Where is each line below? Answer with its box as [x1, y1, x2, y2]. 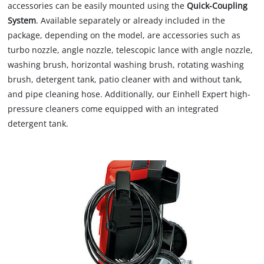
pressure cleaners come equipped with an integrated [8, 103, 219, 114]
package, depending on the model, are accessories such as [8, 29, 241, 41]
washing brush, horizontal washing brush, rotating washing [8, 58, 245, 70]
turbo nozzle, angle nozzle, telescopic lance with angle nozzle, [8, 44, 253, 55]
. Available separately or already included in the [36, 14, 226, 26]
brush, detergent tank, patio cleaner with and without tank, [8, 73, 243, 85]
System [8, 14, 37, 26]
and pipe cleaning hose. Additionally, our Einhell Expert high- [8, 88, 251, 100]
